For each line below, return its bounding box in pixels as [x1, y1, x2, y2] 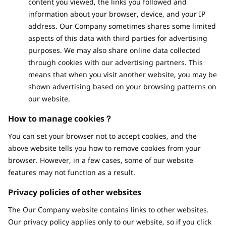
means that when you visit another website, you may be [28, 70, 217, 79]
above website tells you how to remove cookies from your [8, 143, 201, 153]
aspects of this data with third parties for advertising [28, 33, 207, 43]
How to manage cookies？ [8, 113, 112, 124]
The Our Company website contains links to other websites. [8, 205, 209, 214]
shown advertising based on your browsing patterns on [28, 82, 216, 91]
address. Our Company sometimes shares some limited [28, 21, 216, 31]
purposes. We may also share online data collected [28, 45, 200, 55]
